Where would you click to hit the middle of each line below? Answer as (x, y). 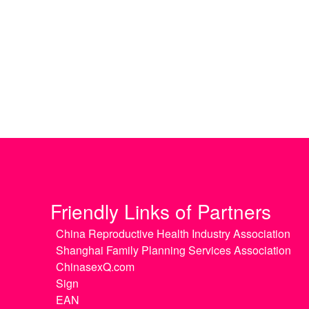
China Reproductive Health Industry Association (173, 234)
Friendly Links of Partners (161, 211)
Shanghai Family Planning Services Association (173, 250)
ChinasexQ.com (95, 267)
